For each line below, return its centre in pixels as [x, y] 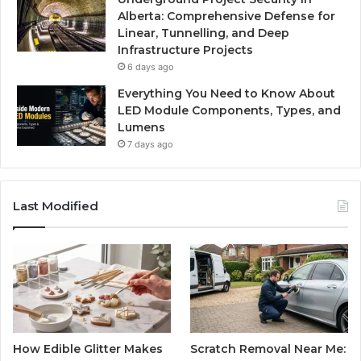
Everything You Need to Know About [226, 94]
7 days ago [150, 145]
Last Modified [56, 206]
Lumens [141, 128]
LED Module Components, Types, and [229, 111]
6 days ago [151, 67]
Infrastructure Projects [185, 50]
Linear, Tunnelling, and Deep [203, 33]
